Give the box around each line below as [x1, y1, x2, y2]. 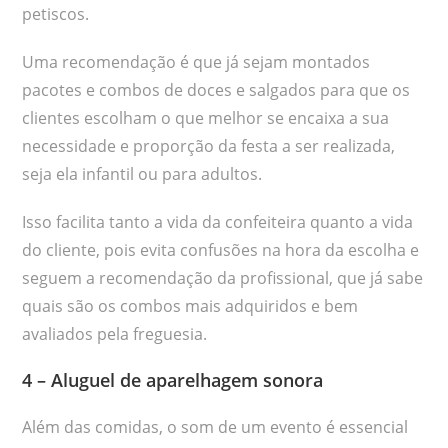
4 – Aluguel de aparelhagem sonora [22, 367, 324, 392]
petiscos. [22, 2, 90, 25]
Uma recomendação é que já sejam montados [22, 50, 371, 73]
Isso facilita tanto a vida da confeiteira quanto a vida [22, 210, 414, 233]
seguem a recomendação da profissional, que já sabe [22, 266, 424, 289]
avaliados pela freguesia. [22, 322, 208, 345]
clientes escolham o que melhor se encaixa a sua [22, 106, 390, 129]
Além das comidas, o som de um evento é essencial [22, 415, 409, 438]
